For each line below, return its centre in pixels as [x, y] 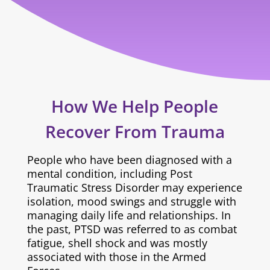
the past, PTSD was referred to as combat [132, 229]
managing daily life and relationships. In [129, 215]
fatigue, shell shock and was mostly [117, 243]
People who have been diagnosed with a [129, 160]
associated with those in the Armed [116, 257]
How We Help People [135, 106]
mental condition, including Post [109, 174]
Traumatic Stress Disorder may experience [134, 187]
